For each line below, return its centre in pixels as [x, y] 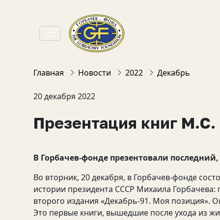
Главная [49, 73]
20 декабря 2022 [64, 96]
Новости [95, 73]
